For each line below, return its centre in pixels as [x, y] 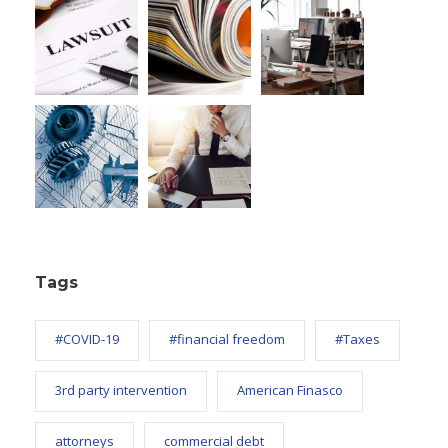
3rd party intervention [121, 389]
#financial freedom [227, 338]
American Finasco [290, 389]
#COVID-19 [87, 338]
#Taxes [357, 338]
